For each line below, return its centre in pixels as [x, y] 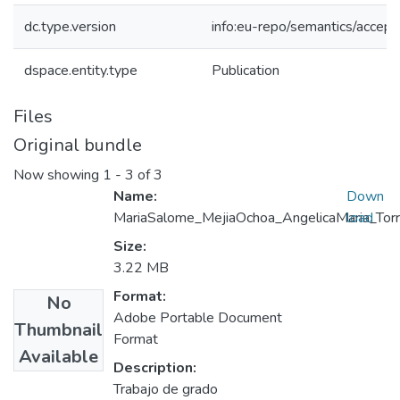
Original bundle [78, 145]
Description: [155, 368]
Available [58, 357]
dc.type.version [70, 27]
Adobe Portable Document [198, 318]
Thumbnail [58, 330]
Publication [246, 71]
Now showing [58, 175]
